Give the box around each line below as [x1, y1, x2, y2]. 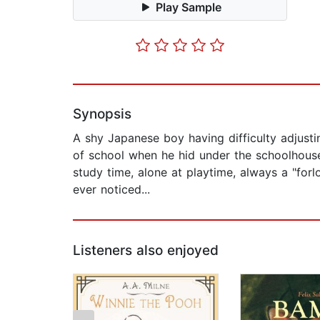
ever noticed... [73, 182, 150, 197]
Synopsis [73, 106, 131, 123]
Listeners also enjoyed [73, 242, 219, 259]
